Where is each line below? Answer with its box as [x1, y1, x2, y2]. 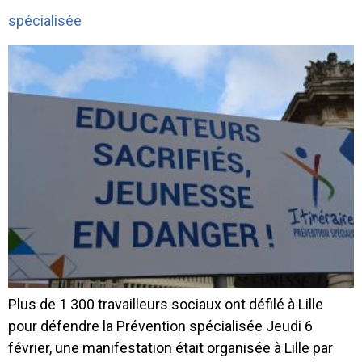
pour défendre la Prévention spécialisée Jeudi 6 [8, 318, 313, 335]
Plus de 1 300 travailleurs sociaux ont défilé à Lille [8, 296, 323, 314]
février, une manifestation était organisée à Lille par [8, 339, 333, 357]
